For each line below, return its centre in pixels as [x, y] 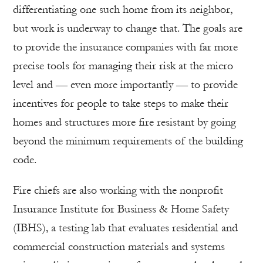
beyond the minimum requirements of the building [128, 141]
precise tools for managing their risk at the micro [123, 65]
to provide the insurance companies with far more [125, 47]
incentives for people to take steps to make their [121, 103]
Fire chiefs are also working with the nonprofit [118, 190]
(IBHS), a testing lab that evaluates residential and [125, 227]
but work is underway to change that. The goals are [128, 28]
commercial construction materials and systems [119, 246]
